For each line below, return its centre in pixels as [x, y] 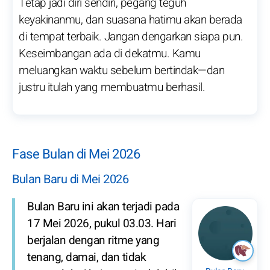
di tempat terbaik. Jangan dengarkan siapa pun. [131, 37]
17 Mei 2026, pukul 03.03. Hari [102, 223]
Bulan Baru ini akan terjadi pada [103, 206]
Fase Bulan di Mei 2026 [76, 155]
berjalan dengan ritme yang [93, 240]
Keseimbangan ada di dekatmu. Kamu [110, 54]
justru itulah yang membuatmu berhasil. [112, 88]
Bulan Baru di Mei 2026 [70, 179]
